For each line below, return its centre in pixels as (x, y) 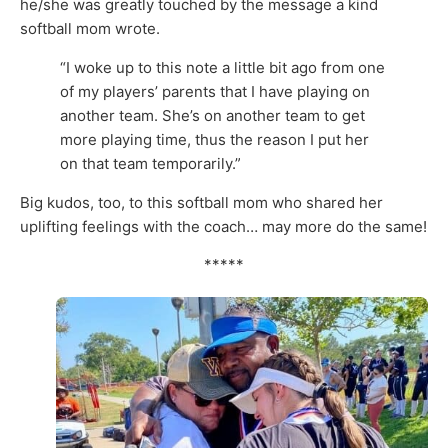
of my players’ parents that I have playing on (215, 91)
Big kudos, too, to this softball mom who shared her (201, 202)
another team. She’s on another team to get (212, 115)
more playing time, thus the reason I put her (214, 139)
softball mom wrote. (90, 28)
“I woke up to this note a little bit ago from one (222, 67)
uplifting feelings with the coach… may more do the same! (223, 226)
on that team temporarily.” (150, 163)
